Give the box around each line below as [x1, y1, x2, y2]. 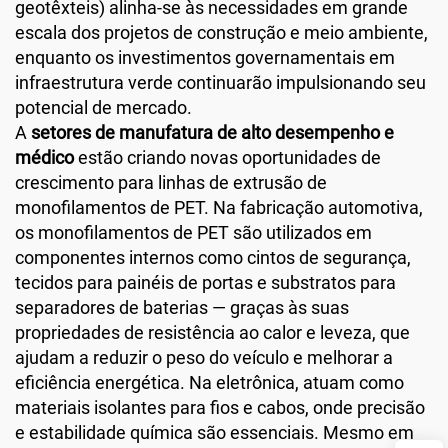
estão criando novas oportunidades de [78, 146, 381, 168]
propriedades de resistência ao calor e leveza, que [15, 321, 410, 343]
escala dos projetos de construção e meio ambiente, [15, 21, 428, 43]
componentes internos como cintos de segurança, [15, 246, 411, 268]
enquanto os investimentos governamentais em [15, 46, 395, 68]
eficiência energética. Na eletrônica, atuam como [15, 371, 404, 393]
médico [15, 146, 78, 168]
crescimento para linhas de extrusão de [15, 171, 327, 193]
